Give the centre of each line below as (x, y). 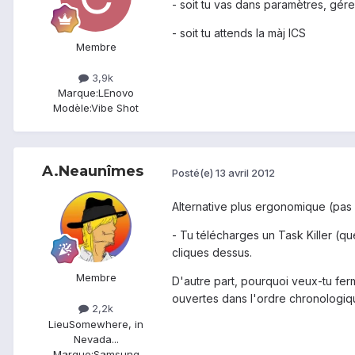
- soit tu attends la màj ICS (239, 33)
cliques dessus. (212, 253)
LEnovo (116, 93)
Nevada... (96, 339)
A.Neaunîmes (93, 172)
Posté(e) (194, 172)
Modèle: (72, 108)
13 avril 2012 (245, 172)
